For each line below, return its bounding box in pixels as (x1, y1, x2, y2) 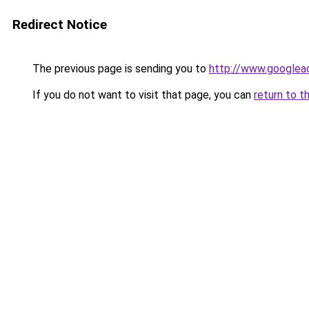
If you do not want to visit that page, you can (30, 88, 254, 101)
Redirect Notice (12, 17, 107, 32)
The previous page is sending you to (30, 62, 209, 75)
